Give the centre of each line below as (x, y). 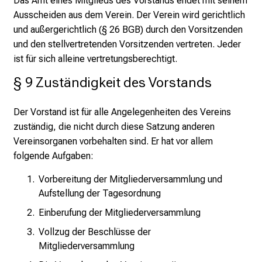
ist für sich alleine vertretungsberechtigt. (95, 58)
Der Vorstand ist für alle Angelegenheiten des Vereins (122, 112)
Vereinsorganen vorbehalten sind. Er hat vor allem (113, 142)
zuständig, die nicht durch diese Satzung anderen (114, 127)
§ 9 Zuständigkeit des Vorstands (113, 83)
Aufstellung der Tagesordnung (100, 194)
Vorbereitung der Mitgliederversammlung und (130, 180)
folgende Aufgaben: (54, 156)
